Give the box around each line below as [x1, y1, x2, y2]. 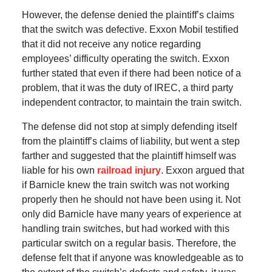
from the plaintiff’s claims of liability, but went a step [21, 136, 240, 147]
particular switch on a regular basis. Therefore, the [21, 238, 236, 249]
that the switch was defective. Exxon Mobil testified [21, 24, 239, 35]
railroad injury [97, 165, 161, 176]
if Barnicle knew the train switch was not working [21, 180, 229, 191]
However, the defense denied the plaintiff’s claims [21, 10, 234, 21]
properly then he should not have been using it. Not [21, 194, 240, 205]
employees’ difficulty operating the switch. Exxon [21, 53, 229, 64]
